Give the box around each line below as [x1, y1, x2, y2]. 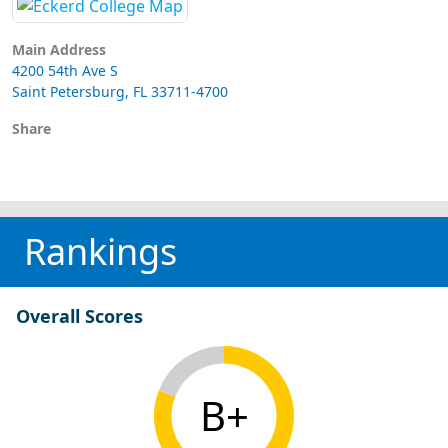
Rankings [24, 226, 177, 276]
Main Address [12, 39, 106, 59]
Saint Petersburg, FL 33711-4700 [12, 81, 228, 101]
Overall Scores [16, 303, 143, 328]
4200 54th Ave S [12, 60, 118, 80]
